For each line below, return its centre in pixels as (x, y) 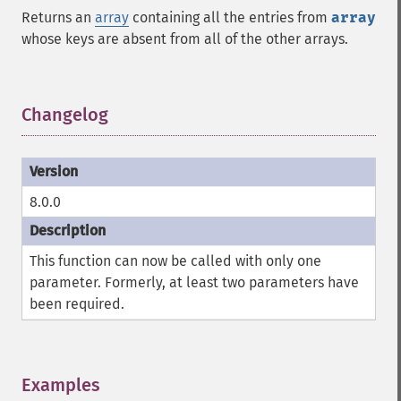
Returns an (58, 17)
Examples (61, 385)
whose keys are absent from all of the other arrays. (185, 39)
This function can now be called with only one (175, 261)
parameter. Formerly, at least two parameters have (194, 282)
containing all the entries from (230, 17)
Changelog (65, 115)
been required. (77, 304)
